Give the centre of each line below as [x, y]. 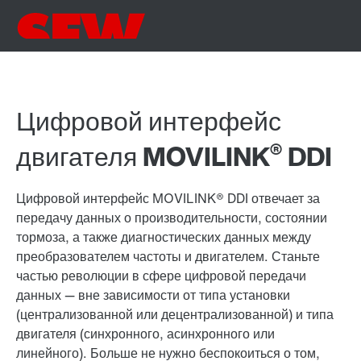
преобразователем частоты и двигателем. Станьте [168, 256]
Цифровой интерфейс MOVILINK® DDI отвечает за [168, 198]
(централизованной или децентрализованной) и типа [175, 314]
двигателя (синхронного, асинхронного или [145, 334]
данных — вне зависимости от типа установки [153, 295]
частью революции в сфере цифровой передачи [161, 276]
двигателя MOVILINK [143, 156]
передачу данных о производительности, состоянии [172, 218]
